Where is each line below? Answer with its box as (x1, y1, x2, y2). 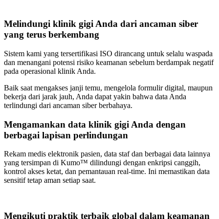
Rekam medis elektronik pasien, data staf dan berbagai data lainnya (4, 150, 210, 158)
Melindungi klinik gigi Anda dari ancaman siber (4, 19, 198, 29)
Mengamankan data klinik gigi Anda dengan (4, 119, 186, 130)
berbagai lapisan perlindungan (4, 130, 128, 140)
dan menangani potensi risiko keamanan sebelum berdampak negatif (4, 58, 214, 66)
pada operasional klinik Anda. (4, 66, 96, 75)
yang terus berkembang (4, 29, 99, 40)
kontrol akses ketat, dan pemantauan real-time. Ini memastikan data (4, 167, 210, 176)
